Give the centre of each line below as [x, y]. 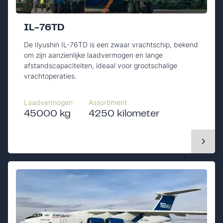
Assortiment [108, 102]
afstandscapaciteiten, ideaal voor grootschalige [101, 65]
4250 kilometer [124, 114]
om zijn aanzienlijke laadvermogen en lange [93, 55]
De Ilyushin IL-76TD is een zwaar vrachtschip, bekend [111, 44]
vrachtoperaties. [50, 76]
